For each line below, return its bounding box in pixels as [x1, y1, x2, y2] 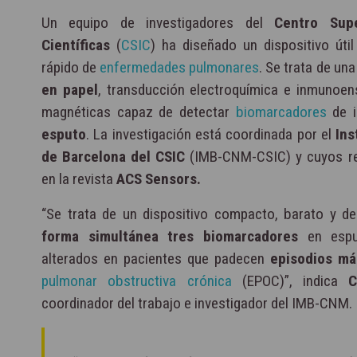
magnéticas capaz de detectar [41, 103, 236, 122]
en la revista [41, 170, 116, 189]
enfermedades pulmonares [100, 58, 260, 77]
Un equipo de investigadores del [41, 14, 275, 33]
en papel [41, 80, 98, 100]
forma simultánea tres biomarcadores [41, 227, 298, 246]
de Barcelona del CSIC [41, 147, 190, 167]
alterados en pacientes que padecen [41, 249, 270, 269]
